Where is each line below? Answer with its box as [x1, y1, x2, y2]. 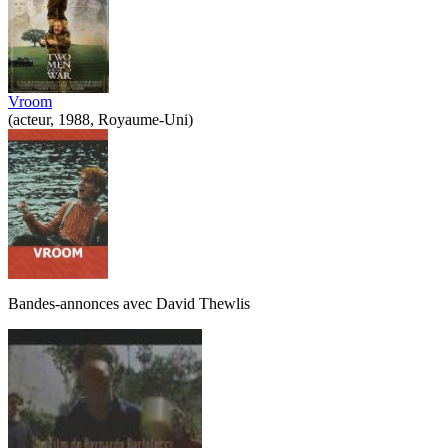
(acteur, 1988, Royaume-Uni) [8, 110, 193, 128]
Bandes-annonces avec [8, 294, 156, 312]
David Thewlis [156, 294, 250, 312]
